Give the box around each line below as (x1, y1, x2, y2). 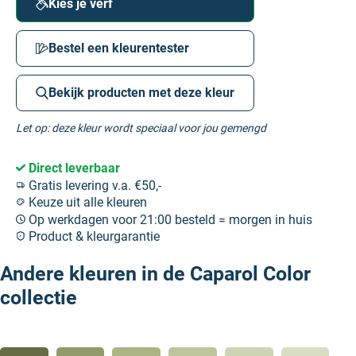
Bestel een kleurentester (48, 41, 189, 56)
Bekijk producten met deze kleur (48, 85, 234, 100)
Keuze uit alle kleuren (25, 195, 147, 211)
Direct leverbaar (25, 161, 120, 176)
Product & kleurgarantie (25, 229, 160, 245)
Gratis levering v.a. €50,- (25, 177, 161, 193)
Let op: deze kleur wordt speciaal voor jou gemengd (16, 122, 266, 134)
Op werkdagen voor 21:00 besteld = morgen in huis (25, 211, 312, 227)
